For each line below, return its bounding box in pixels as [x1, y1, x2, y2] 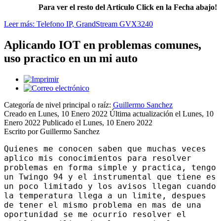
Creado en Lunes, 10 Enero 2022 [4, 109, 110, 118]
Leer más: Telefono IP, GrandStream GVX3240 [4, 19, 153, 28]
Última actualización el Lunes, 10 [110, 109, 214, 118]
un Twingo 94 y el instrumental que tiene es [4, 172, 216, 182]
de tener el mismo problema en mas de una [4, 200, 201, 210]
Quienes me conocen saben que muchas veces [4, 144, 206, 153]
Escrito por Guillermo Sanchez [4, 127, 100, 136]
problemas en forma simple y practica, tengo [4, 162, 216, 172]
